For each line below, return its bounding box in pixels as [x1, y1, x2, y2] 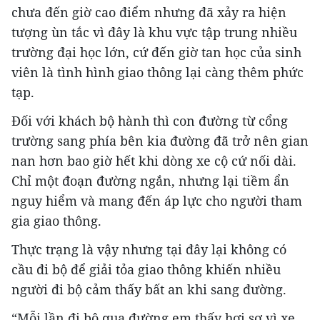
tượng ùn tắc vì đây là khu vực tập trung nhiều [11, 24, 297, 41]
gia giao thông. [11, 212, 105, 230]
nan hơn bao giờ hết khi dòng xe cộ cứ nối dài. [11, 152, 296, 170]
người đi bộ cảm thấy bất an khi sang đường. [11, 281, 286, 299]
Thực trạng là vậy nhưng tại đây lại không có [11, 241, 286, 259]
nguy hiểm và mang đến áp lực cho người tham [11, 192, 302, 210]
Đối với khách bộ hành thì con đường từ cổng [11, 112, 288, 130]
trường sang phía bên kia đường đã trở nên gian [11, 132, 309, 150]
